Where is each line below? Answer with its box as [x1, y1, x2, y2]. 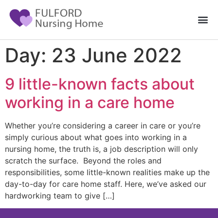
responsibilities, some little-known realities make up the [5, 167, 210, 177]
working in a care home [5, 92, 175, 112]
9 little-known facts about [5, 74, 195, 93]
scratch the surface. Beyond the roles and [5, 155, 162, 165]
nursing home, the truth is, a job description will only [5, 144, 198, 154]
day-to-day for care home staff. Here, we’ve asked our [5, 179, 206, 189]
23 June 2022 [52, 43, 182, 67]
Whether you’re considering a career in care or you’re [5, 120, 200, 130]
